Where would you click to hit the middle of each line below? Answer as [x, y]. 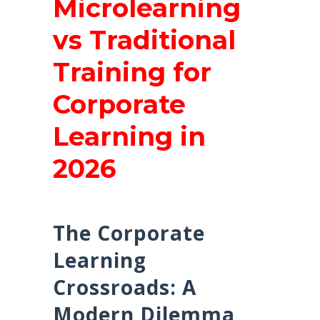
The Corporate [129, 233]
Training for [132, 72]
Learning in [129, 137]
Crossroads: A [125, 287]
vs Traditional [144, 40]
